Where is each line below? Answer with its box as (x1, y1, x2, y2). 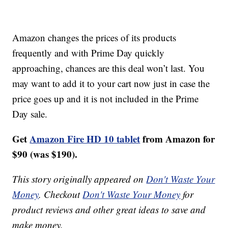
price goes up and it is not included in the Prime (12, 92, 199, 105)
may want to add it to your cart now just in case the (12, 77, 210, 90)
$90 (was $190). (12, 147, 78, 161)
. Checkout (39, 188, 83, 201)
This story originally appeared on (12, 173, 147, 186)
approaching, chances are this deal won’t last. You (12, 62, 205, 75)
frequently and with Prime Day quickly (12, 46, 165, 60)
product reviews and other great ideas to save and (12, 203, 206, 216)
